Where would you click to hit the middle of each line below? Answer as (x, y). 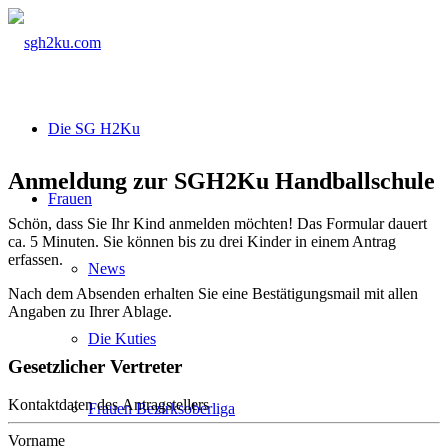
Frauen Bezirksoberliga (161, 408)
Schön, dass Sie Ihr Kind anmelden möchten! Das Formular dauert (217, 223)
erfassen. (35, 259)
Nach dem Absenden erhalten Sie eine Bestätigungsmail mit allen (213, 293)
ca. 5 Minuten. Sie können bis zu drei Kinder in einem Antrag (202, 241)
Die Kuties (122, 338)
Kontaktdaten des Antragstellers (108, 405)
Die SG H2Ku (94, 128)
